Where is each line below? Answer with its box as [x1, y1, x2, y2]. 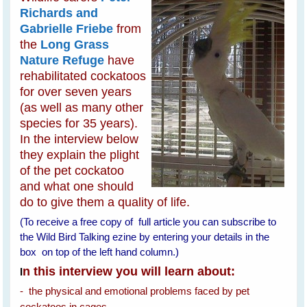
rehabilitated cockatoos [20, 69, 147, 83]
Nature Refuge [20, 53, 105, 67]
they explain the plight [20, 147, 140, 162]
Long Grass [40, 37, 110, 51]
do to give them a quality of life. [20, 195, 191, 209]
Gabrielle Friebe [20, 21, 114, 36]
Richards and [20, 5, 99, 20]
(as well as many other [20, 100, 144, 114]
